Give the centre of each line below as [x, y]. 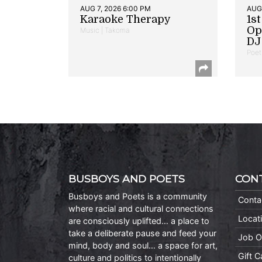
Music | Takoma [105, 30]
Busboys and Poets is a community [138, 196]
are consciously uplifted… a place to [139, 220]
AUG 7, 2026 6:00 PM [116, 8]
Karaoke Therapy [125, 19]
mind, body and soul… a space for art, [143, 245]
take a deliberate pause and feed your [142, 233]
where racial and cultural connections [141, 208]
